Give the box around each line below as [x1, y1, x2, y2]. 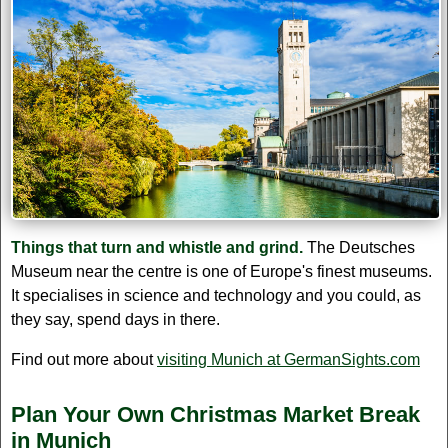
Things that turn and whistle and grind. [11, 239, 303, 257]
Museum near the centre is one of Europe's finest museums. [11, 263, 432, 281]
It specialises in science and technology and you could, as [11, 287, 421, 305]
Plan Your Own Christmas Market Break [11, 402, 420, 428]
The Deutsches [303, 239, 415, 257]
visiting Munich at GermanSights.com [157, 351, 420, 369]
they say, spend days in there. [11, 311, 220, 329]
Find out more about [11, 351, 157, 369]
